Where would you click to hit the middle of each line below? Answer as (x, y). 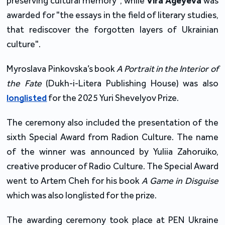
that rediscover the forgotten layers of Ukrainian (113, 29)
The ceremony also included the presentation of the (113, 122)
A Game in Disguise (180, 181)
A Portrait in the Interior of (167, 69)
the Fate (24, 83)
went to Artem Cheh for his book (74, 181)
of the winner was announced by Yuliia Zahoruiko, (113, 151)
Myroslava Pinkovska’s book (62, 69)
